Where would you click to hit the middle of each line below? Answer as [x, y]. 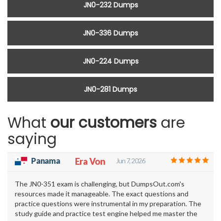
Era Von [90, 162]
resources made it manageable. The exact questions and [102, 194]
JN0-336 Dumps [110, 33]
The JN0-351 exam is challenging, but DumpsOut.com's [100, 184]
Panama [46, 161]
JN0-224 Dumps [110, 61]
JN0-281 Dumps [110, 90]
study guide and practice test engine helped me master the [106, 214]
